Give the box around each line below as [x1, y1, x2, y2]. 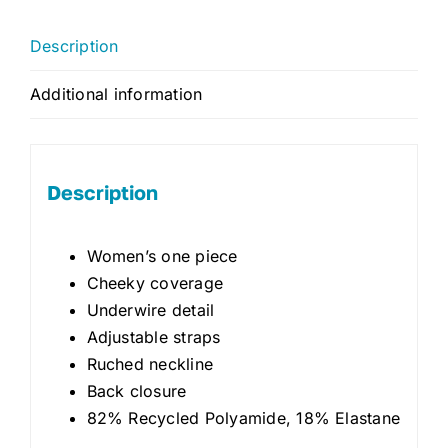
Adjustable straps [86, 326, 221, 347]
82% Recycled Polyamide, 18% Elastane [86, 407, 401, 428]
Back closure [86, 380, 187, 401]
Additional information [30, 84, 203, 104]
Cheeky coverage [86, 272, 224, 293]
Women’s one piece [86, 245, 238, 266]
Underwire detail [86, 299, 215, 320]
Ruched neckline [86, 353, 214, 374]
